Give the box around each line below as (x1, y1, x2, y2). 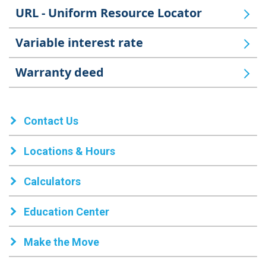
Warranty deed (15, 64, 104, 81)
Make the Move (24, 236, 99, 249)
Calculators (24, 175, 81, 188)
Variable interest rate (15, 34, 143, 51)
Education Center (24, 205, 109, 218)
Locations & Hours (24, 145, 115, 158)
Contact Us (24, 115, 78, 128)
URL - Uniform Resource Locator (15, 5, 202, 21)
